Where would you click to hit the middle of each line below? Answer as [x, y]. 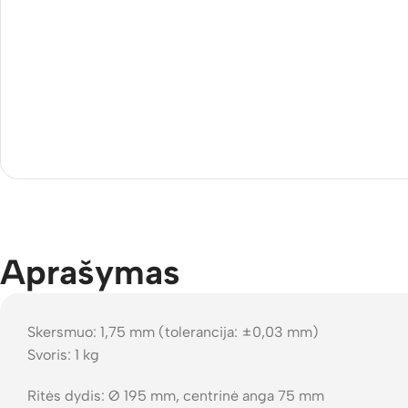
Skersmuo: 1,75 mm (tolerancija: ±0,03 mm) [173, 332]
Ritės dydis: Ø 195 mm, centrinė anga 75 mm [176, 396]
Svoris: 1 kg [63, 355]
